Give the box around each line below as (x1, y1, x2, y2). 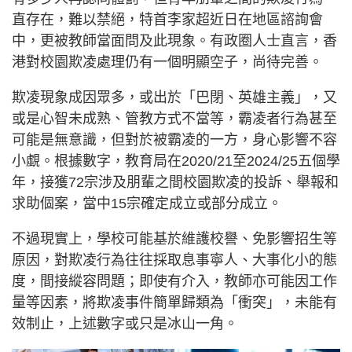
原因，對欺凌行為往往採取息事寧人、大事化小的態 (12, 251, 337, 268)
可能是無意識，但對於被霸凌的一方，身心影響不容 (12, 131, 337, 148)
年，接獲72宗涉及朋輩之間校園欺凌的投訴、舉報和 (12, 174, 339, 190)
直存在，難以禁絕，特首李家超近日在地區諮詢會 (12, 11, 323, 27)
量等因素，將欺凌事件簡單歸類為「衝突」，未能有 (12, 294, 337, 310)
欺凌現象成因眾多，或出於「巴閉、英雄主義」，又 (12, 89, 337, 105)
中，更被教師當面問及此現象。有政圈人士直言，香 (12, 32, 337, 49)
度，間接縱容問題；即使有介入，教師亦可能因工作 (12, 273, 337, 289)
